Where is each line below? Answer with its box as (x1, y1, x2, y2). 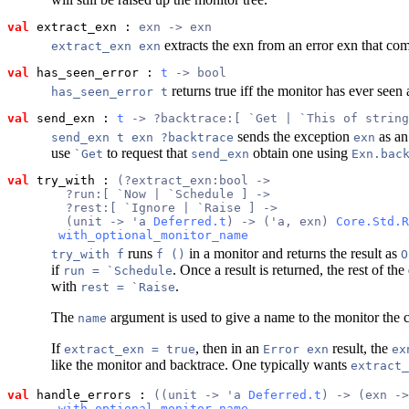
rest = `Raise (80, 279, 175, 294)
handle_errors (29, 387, 131, 402)
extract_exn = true (64, 341, 195, 356)
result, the (329, 340, 392, 356)
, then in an (195, 340, 263, 356)
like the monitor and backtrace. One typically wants (51, 356, 351, 372)
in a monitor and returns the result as (185, 245, 401, 261)
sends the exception (234, 128, 353, 144)
